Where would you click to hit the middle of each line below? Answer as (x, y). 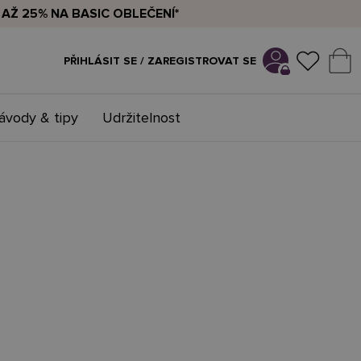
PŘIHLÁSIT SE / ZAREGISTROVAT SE (160, 60)
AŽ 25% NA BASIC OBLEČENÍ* (90, 14)
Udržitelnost (141, 117)
